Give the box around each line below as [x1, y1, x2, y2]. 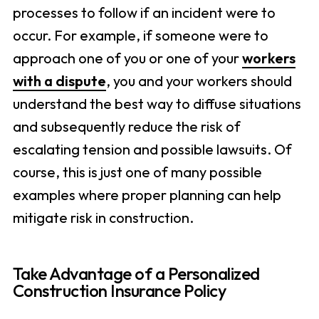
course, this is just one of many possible [12, 163, 262, 182]
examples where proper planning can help [12, 186, 281, 204]
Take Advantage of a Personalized [12, 263, 260, 285]
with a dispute [12, 72, 106, 90]
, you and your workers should [105, 72, 292, 90]
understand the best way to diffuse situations [12, 95, 301, 113]
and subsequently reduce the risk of [12, 117, 241, 136]
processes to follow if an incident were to [12, 4, 276, 22]
